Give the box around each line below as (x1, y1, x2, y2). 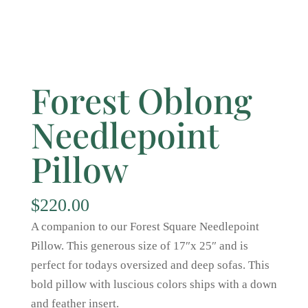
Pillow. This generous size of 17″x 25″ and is (30, 239, 248, 253)
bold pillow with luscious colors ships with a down (30, 278, 277, 291)
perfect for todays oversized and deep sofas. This (30, 258, 269, 272)
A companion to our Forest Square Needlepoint (30, 220, 259, 234)
